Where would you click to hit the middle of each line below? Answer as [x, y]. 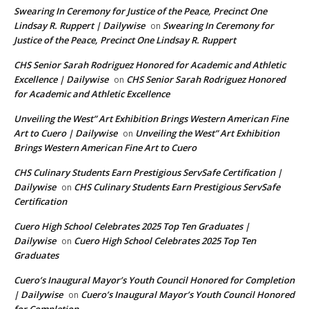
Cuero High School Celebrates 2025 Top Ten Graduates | [132, 227]
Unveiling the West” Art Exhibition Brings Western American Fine [151, 119]
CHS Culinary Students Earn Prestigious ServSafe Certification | [148, 173]
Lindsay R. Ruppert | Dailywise [79, 26]
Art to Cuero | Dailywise [66, 133]
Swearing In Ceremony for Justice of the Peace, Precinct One [140, 11]
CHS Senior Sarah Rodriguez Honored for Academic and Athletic [150, 65]
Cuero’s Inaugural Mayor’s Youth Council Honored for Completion [154, 280]
